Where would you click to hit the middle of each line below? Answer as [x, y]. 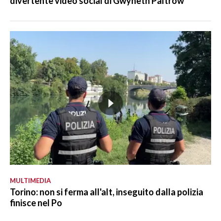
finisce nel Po [36, 203]
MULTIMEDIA [30, 181]
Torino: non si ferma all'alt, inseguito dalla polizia [107, 192]
